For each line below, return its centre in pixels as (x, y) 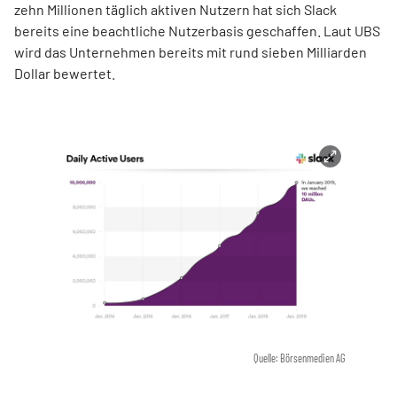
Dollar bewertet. (65, 74)
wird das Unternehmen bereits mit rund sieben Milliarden (191, 52)
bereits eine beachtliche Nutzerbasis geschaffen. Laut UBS (197, 31)
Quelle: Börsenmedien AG (300, 358)
